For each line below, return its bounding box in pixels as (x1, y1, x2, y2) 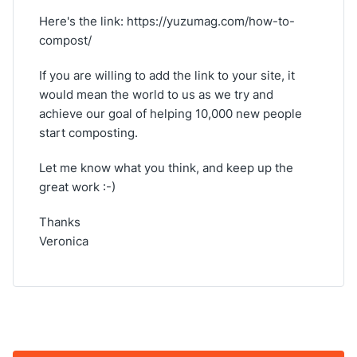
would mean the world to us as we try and (39, 86, 273, 103)
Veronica (39, 233, 88, 249)
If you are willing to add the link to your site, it (39, 67, 295, 84)
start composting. (39, 124, 138, 141)
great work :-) (39, 178, 116, 195)
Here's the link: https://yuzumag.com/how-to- (39, 13, 295, 29)
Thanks (39, 214, 80, 230)
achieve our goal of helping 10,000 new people (39, 105, 302, 122)
